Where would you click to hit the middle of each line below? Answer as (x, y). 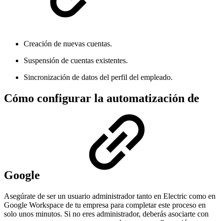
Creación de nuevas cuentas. (68, 44)
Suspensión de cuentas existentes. (76, 61)
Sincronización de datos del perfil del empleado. (98, 77)
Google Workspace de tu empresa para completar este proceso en (105, 205)
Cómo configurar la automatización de (102, 98)
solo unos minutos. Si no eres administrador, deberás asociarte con (106, 214)
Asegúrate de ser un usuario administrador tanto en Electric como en (110, 196)
